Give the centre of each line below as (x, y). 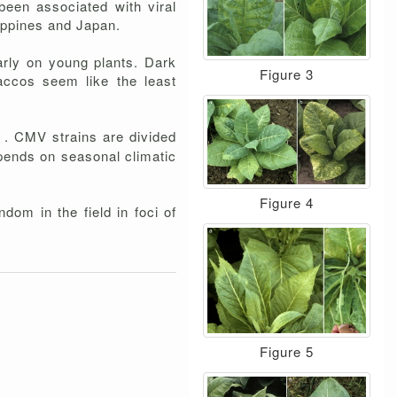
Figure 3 (287, 74)
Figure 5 (287, 351)
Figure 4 (287, 202)
